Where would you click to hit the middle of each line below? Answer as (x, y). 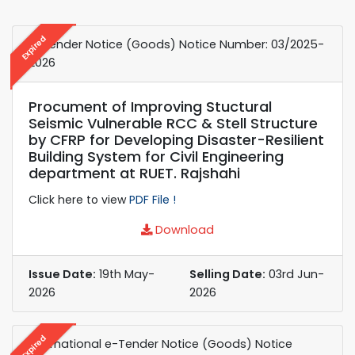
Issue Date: (62, 274)
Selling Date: (227, 274)
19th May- (125, 274)
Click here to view (79, 199)
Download (183, 229)
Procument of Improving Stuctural (150, 106)
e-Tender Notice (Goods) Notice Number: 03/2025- (176, 44)
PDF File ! (153, 199)
